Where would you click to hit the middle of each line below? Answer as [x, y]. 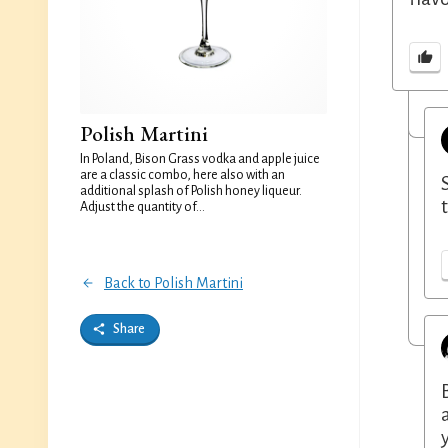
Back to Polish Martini [173, 283]
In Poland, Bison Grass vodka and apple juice [200, 159]
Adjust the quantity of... [142, 207]
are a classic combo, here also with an [182, 175]
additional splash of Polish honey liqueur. [191, 191]
